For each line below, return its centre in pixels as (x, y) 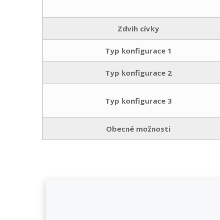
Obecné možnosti (138, 128)
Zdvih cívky (138, 28)
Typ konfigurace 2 (138, 72)
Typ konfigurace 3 (138, 100)
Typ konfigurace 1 (138, 50)
